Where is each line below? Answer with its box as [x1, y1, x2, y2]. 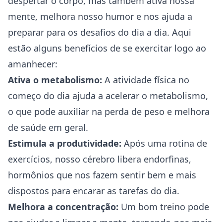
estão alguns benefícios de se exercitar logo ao [8, 42, 206, 54]
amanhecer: [8, 58, 57, 70]
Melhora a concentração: [8, 201, 118, 213]
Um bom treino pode [118, 201, 209, 213]
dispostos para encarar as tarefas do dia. [8, 185, 179, 197]
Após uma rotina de [121, 137, 207, 149]
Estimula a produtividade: [8, 137, 121, 149]
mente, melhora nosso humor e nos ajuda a [8, 10, 192, 22]
